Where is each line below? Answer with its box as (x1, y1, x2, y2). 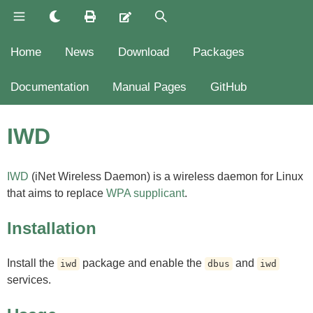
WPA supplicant (106, 187, 184, 199)
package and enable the (80, 256, 205, 269)
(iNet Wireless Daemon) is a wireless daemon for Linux (29, 170, 303, 182)
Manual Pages (112, 80, 187, 94)
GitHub (210, 80, 247, 94)
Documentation (10, 80, 89, 94)
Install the (7, 256, 57, 269)
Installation (7, 218, 96, 238)
